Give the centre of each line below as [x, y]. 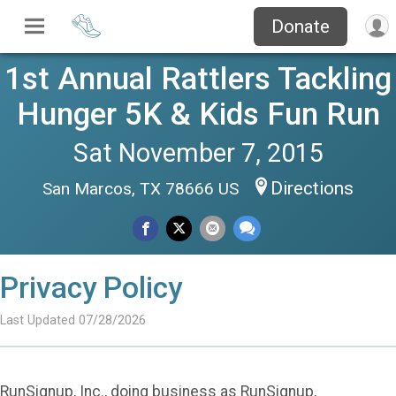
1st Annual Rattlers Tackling [198, 79]
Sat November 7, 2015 [198, 153]
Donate [300, 27]
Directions [312, 188]
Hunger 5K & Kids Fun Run [198, 114]
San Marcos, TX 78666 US [143, 189]
